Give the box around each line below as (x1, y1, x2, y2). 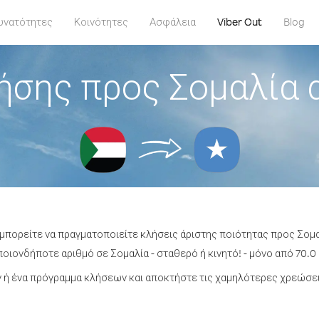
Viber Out (216, 15, 262, 28)
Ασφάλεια (149, 15, 196, 28)
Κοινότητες (73, 15, 128, 28)
